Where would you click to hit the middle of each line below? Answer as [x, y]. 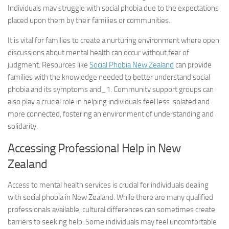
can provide [193, 65]
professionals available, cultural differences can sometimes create [111, 210]
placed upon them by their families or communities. [89, 20]
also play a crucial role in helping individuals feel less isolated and [109, 102]
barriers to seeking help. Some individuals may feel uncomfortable [112, 222]
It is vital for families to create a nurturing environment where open [113, 40]
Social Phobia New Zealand [132, 65]
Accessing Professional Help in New [94, 148]
